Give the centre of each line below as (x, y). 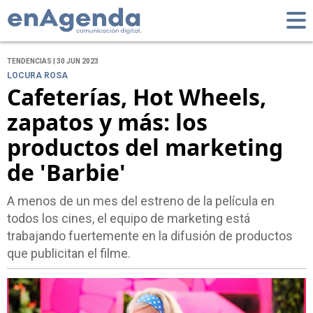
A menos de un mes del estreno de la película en (141, 201)
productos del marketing (145, 147)
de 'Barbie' (66, 173)
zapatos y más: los (107, 122)
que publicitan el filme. (69, 254)
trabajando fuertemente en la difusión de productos (150, 236)
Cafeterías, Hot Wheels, (137, 97)
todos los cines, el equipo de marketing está (129, 219)
